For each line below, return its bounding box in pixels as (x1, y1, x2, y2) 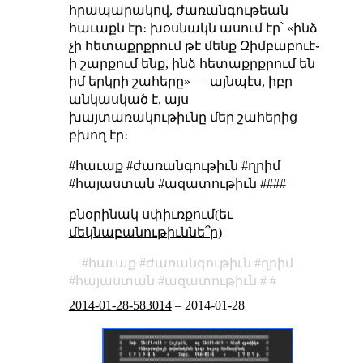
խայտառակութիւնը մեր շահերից (68, 109, 297, 124)
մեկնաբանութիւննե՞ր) (68, 224, 222, 239)
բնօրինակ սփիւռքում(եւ (68, 207, 233, 221)
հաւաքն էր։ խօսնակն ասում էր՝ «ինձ (68, 20, 318, 35)
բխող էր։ (68, 127, 128, 142)
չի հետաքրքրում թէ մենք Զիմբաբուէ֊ (68, 38, 320, 53)
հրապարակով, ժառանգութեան (68, 2, 288, 17)
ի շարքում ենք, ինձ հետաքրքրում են (68, 56, 315, 70)
